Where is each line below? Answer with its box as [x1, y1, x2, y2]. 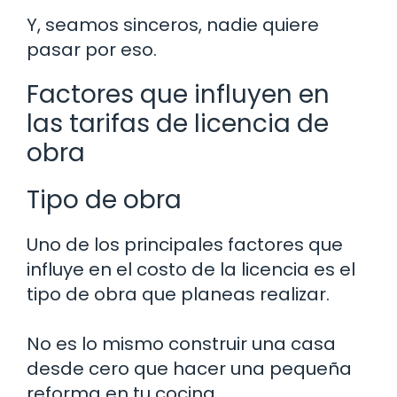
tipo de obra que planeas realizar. [27, 281, 330, 307]
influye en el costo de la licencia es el [27, 256, 355, 282]
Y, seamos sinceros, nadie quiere [27, 12, 319, 37]
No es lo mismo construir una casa [27, 331, 336, 356]
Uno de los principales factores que [27, 231, 343, 257]
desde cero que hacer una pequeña [27, 355, 352, 381]
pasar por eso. [27, 36, 157, 62]
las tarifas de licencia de [27, 105, 329, 141]
